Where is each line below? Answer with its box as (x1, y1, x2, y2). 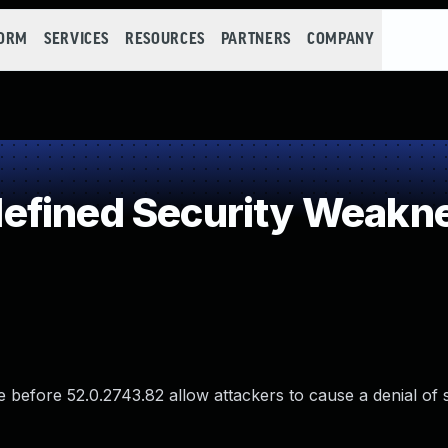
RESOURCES (125, 31, 205, 48)
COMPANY (306, 31, 375, 48)
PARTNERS (220, 31, 291, 48)
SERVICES (43, 31, 110, 48)
